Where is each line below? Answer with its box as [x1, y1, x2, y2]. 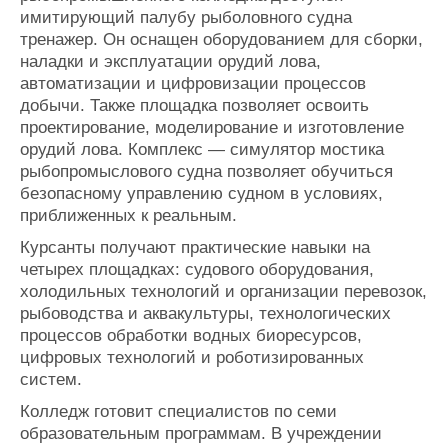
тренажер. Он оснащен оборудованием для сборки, [20, 30, 423, 49]
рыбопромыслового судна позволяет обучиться [20, 162, 393, 181]
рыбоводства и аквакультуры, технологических [20, 304, 391, 323]
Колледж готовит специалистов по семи [20, 402, 337, 421]
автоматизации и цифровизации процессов [20, 74, 366, 93]
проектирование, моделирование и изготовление [20, 118, 404, 137]
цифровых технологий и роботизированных [20, 348, 364, 367]
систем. [20, 370, 82, 389]
